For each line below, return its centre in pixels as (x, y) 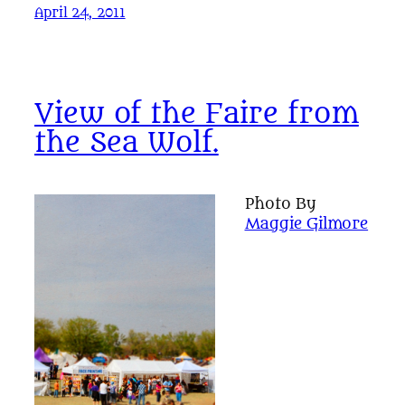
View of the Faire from (197, 114)
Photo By (280, 203)
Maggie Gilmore (306, 223)
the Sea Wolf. (127, 143)
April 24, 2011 (80, 14)
